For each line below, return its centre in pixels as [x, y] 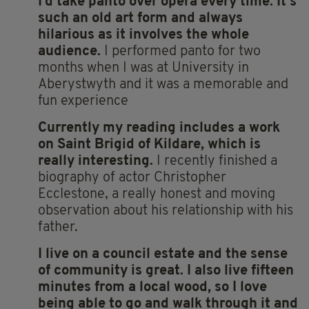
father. [58, 227]
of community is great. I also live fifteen [166, 271]
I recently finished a [217, 161]
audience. [69, 51]
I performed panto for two [181, 51]
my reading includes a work [191, 128]
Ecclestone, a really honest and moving [157, 194]
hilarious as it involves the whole [143, 35]
